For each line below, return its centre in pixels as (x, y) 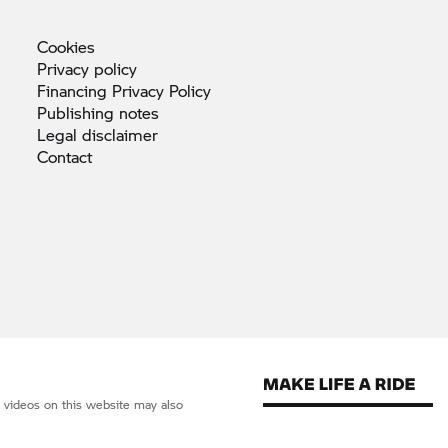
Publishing (78, 112)
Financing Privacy (103, 90)
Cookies (66, 46)
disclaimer (120, 134)
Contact (64, 156)
